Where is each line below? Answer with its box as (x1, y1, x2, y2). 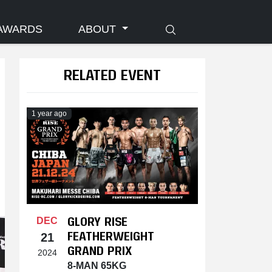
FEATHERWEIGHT (67, 228, 154, 243)
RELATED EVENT (64, 65, 161, 83)
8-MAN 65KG (67, 260, 126, 271)
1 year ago (31, 109, 67, 118)
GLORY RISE (67, 213, 127, 228)
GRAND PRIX (67, 242, 132, 257)
